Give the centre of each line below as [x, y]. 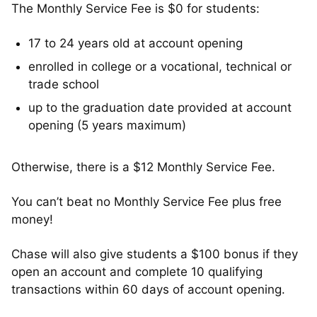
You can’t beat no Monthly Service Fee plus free [146, 201]
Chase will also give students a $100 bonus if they [155, 254]
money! [32, 219]
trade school [64, 84]
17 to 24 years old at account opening [136, 43]
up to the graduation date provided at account [160, 107]
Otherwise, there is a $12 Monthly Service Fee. [143, 167]
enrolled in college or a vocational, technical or [160, 66]
